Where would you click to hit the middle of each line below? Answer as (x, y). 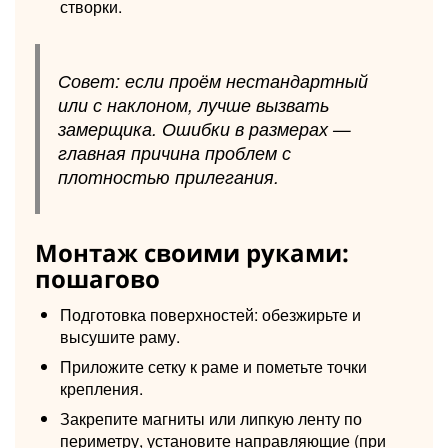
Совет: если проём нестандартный (212, 80)
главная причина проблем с (174, 152)
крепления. (101, 388)
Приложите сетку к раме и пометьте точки (213, 366)
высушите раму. (120, 336)
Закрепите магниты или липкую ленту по (211, 418)
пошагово (97, 278)
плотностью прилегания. (168, 176)
